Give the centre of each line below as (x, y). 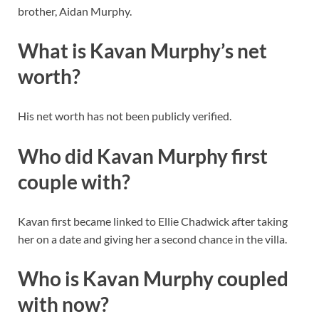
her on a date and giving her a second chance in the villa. (152, 239)
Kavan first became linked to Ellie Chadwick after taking (153, 221)
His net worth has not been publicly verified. (125, 116)
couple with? (74, 181)
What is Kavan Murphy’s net (142, 51)
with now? (63, 304)
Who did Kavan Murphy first (143, 156)
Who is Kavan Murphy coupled (153, 278)
